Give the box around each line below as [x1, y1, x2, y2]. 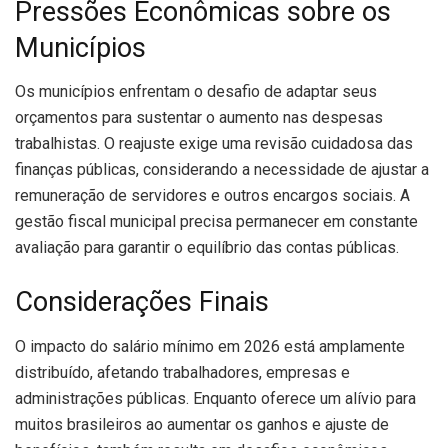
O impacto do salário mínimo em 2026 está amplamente [15, 336, 405, 356]
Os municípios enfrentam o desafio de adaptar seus [15, 82, 377, 102]
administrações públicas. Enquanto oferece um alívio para [15, 388, 416, 408]
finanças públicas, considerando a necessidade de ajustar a [15, 160, 429, 180]
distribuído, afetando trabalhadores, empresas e [15, 362, 350, 382]
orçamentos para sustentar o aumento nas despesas [15, 108, 383, 128]
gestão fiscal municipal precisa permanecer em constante [15, 212, 418, 232]
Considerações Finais [15, 286, 269, 319]
